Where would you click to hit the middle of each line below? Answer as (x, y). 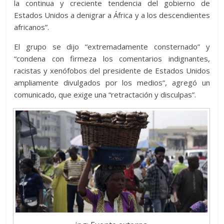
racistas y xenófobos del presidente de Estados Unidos (112, 70)
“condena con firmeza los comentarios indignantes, (112, 58)
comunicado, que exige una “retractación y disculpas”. (105, 94)
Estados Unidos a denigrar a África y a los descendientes (112, 15)
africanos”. (32, 27)
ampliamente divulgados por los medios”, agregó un (112, 82)
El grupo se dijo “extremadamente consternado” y (112, 46)
